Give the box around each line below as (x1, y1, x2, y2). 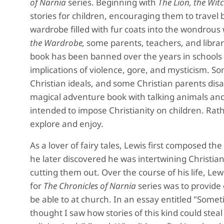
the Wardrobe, (30, 37, 84, 48)
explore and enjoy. (30, 118, 103, 129)
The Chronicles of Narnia (43, 180, 136, 191)
